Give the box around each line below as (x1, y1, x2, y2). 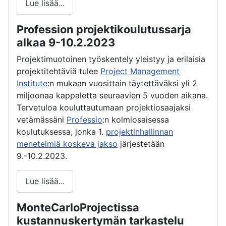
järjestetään (118, 138, 164, 149)
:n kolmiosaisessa (102, 114, 169, 125)
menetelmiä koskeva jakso (17, 138, 118, 149)
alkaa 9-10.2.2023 (17, 35, 115, 49)
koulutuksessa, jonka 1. (17, 126, 106, 137)
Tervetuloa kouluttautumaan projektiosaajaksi (17, 102, 191, 112)
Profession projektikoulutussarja (17, 22, 191, 36)
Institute (17, 78, 47, 88)
